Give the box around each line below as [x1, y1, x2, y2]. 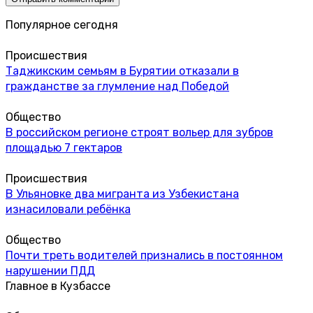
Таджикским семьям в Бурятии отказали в [6, 64, 239, 78]
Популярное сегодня [6, 17, 118, 31]
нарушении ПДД [6, 263, 95, 277]
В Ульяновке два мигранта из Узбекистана [6, 187, 239, 201]
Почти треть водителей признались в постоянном [6, 248, 283, 262]
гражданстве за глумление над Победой [6, 79, 229, 93]
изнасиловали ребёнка [6, 202, 131, 216]
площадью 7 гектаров [6, 140, 122, 154]
